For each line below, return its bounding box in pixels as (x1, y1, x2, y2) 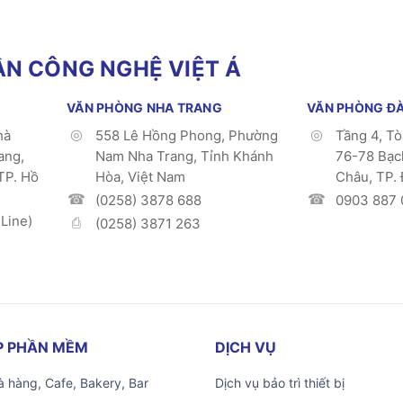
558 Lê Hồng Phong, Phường (95, 127, 278, 144)
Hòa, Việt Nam (95, 168, 185, 185)
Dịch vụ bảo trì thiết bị (215, 375, 345, 390)
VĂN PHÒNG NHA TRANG (67, 100, 222, 115)
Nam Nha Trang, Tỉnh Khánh (95, 148, 273, 165)
